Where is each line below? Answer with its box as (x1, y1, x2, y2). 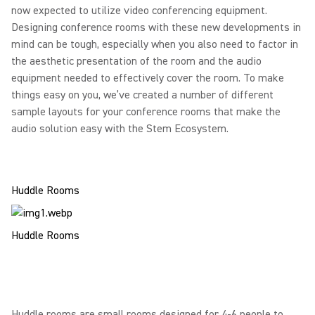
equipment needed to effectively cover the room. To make (11, 71, 284, 85)
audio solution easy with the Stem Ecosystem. (11, 122, 229, 136)
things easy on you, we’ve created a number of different (11, 88, 274, 102)
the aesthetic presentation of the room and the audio (11, 54, 262, 68)
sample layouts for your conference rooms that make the (11, 105, 281, 119)
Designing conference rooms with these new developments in (11, 20, 301, 34)
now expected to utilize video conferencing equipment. (11, 4, 267, 18)
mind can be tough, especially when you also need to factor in (11, 37, 298, 51)
